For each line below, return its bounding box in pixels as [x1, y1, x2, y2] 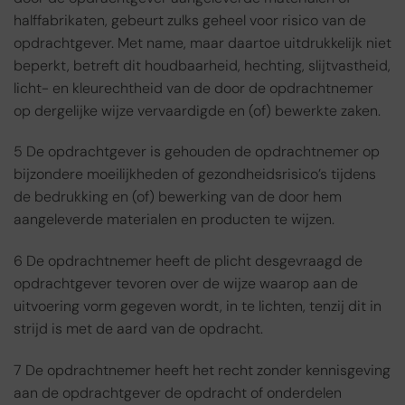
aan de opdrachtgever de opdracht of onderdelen [14, 383, 342, 403]
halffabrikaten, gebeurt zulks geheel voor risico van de [14, 10, 366, 30]
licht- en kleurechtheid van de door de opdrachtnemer [14, 78, 373, 98]
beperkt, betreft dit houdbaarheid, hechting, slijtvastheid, [14, 55, 391, 75]
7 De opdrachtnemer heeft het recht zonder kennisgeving [14, 361, 391, 381]
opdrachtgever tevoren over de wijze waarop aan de [14, 274, 358, 294]
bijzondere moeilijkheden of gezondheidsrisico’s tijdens [14, 165, 376, 184]
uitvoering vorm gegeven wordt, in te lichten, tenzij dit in [14, 297, 381, 316]
